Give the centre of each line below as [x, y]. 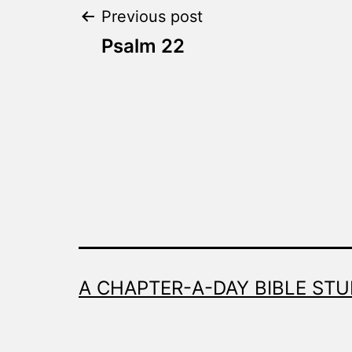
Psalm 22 [143, 46]
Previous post [152, 17]
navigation [169, 75]
